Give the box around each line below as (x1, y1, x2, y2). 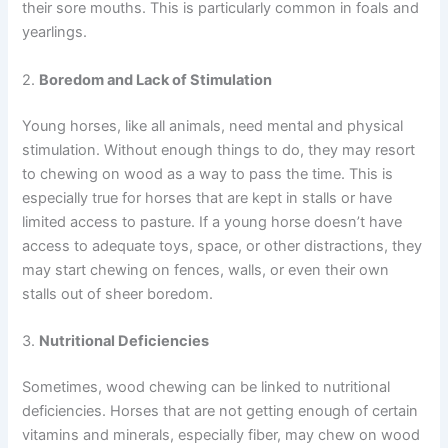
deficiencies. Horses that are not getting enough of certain (22, 401, 419, 420)
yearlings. (22, 23, 88, 42)
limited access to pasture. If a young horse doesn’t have (22, 212, 403, 231)
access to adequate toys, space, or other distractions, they (22, 236, 423, 255)
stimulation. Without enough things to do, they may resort (22, 140, 416, 159)
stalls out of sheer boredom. (22, 284, 214, 303)
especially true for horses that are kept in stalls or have (22, 188, 393, 207)
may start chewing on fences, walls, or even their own (22, 260, 390, 279)
